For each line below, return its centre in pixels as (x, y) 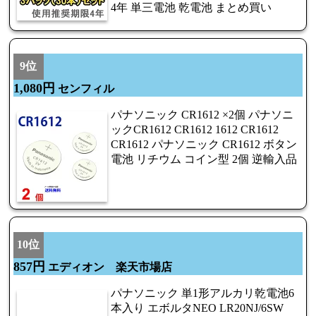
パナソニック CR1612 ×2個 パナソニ (202, 114)
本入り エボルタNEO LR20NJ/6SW (197, 308)
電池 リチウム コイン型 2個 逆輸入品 (204, 159)
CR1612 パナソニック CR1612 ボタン (204, 144)
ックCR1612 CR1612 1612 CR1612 (195, 129)
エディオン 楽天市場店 (109, 267)
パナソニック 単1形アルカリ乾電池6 (202, 293)
